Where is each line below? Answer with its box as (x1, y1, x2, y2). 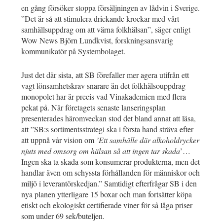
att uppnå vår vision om (21, 134, 96, 145)
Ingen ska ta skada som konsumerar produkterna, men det (21, 156, 200, 167)
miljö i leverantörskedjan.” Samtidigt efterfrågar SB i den (21, 178, 197, 188)
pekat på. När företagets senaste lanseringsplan (21, 102, 166, 112)
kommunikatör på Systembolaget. (21, 45, 125, 56)
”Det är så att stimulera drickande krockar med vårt (21, 13, 179, 24)
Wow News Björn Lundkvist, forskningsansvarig (21, 35, 173, 45)
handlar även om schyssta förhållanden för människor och (21, 167, 200, 178)
